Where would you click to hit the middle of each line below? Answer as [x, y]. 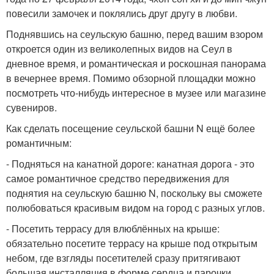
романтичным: [39, 143]
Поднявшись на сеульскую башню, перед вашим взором [135, 34]
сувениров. [31, 107]
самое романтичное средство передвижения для [118, 178]
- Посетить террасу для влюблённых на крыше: [113, 228]
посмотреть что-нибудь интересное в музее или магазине [136, 92]
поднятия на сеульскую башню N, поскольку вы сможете [134, 193]
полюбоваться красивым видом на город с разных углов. [135, 207]
